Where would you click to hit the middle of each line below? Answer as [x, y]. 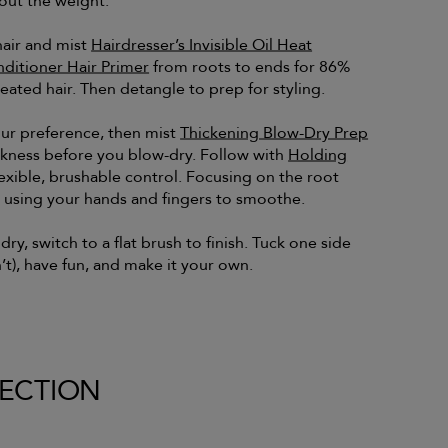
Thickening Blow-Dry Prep [274, 132]
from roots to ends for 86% [250, 66]
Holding [318, 154]
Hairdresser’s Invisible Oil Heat [202, 44]
